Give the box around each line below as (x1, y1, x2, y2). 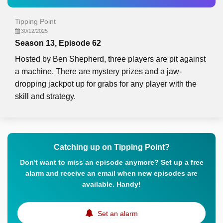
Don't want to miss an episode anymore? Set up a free (19, 158, 204, 166)
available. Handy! (82, 180, 141, 188)
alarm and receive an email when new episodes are (25, 169, 198, 177)
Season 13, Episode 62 (15, 39, 101, 47)
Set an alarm (96, 210, 138, 218)
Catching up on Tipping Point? (53, 143, 170, 151)
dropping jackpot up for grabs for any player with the (15, 80, 197, 88)
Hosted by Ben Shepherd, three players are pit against (15, 55, 206, 63)
